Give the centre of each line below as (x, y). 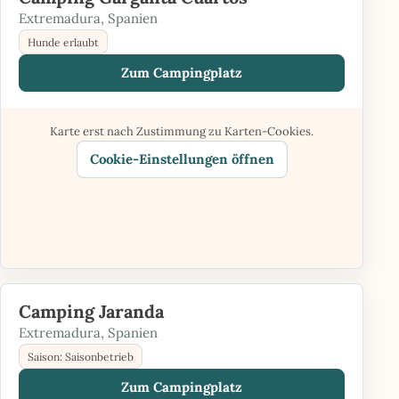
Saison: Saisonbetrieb (81, 356)
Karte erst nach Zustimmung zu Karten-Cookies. (182, 131)
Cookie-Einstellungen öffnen (182, 159)
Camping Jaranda (91, 311)
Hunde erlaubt (63, 42)
